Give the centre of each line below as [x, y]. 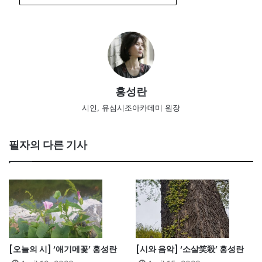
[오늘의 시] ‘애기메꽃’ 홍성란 [63, 249]
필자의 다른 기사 [48, 145]
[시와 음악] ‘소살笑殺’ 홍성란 [190, 249]
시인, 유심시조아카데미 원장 [131, 108]
